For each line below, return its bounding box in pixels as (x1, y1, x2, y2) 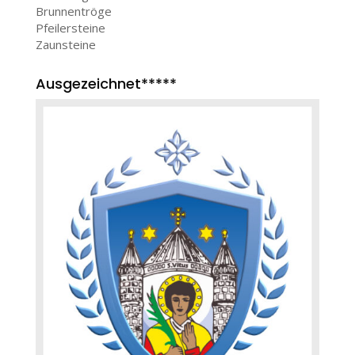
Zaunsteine (35, 36, 96, 52)
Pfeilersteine (35, 19, 105, 36)
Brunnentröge (35, 2, 112, 19)
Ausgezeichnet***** (35, 73, 177, 94)
